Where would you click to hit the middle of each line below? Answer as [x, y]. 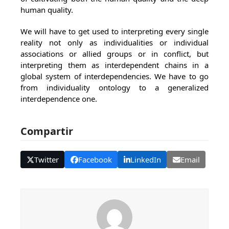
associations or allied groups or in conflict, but [114, 54]
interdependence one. [59, 99]
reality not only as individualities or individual [114, 42]
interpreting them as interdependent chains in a [114, 65]
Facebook [95, 159]
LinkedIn [145, 159]
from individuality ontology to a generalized [114, 87]
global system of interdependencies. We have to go [114, 76]
